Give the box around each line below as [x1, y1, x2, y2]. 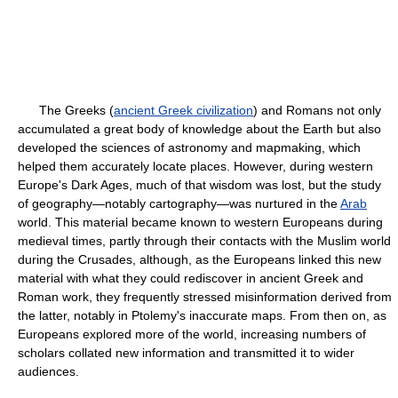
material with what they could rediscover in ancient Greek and [18, 271, 363, 285]
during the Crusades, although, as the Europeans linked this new [18, 252, 381, 267]
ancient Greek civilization [114, 103, 253, 117]
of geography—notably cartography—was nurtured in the [18, 196, 340, 211]
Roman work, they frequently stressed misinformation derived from [18, 290, 392, 304]
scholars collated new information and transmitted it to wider [18, 346, 354, 360]
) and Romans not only [253, 103, 381, 117]
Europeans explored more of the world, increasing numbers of [18, 327, 366, 341]
